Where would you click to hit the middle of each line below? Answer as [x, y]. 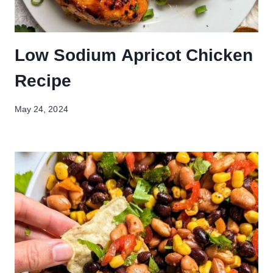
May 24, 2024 [41, 109]
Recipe [43, 81]
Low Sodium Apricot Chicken [134, 55]
